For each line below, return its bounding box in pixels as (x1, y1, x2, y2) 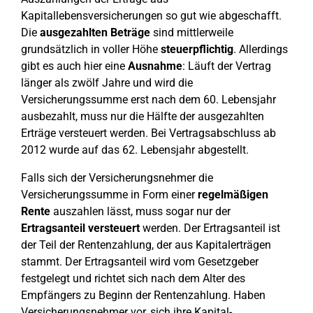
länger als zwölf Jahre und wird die (21, 76, 193, 89)
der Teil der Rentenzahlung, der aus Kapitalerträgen (21, 238, 271, 252)
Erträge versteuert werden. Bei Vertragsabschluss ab (21, 126, 276, 140)
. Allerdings (233, 43, 288, 56)
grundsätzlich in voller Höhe (21, 43, 161, 56)
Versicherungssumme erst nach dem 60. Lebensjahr (21, 93, 276, 106)
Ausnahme (128, 59, 182, 73)
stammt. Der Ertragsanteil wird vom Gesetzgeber (21, 255, 259, 268)
